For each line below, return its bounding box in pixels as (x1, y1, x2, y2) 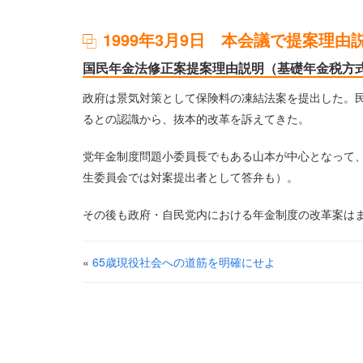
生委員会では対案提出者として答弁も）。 (83, 169, 298, 185)
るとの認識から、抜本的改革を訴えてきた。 (83, 110, 310, 126)
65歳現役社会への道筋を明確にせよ (92, 254, 275, 270)
